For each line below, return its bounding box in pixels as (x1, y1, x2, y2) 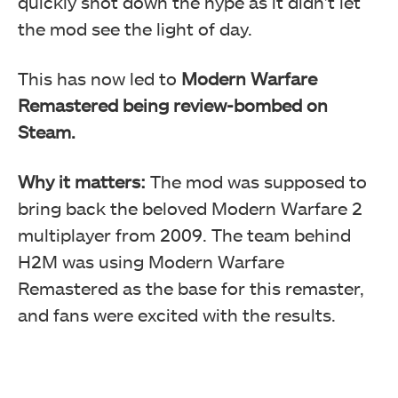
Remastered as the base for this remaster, (18, 276, 364, 298)
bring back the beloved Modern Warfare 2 (18, 196, 362, 219)
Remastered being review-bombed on (18, 93, 328, 115)
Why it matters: (18, 170, 150, 192)
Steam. (18, 120, 76, 142)
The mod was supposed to (150, 170, 367, 192)
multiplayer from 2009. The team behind (18, 223, 351, 245)
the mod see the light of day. (18, 17, 252, 39)
